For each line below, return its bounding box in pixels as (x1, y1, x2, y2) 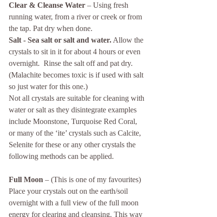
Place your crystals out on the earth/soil (9, 187, 130, 196)
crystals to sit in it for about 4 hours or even (9, 47, 142, 56)
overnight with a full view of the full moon (9, 199, 140, 207)
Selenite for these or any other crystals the (9, 140, 138, 149)
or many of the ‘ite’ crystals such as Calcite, (9, 129, 143, 138)
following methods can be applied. (9, 152, 114, 161)
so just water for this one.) (9, 82, 88, 91)
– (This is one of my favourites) (43, 175, 143, 184)
